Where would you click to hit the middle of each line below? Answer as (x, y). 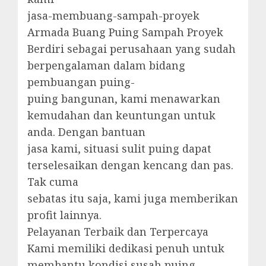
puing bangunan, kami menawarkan (124, 98)
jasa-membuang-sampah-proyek (113, 15)
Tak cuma (53, 181)
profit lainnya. (64, 215)
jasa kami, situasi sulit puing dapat (119, 148)
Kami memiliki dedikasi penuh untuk (126, 248)
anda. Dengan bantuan (86, 132)
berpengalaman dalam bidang (106, 65)
